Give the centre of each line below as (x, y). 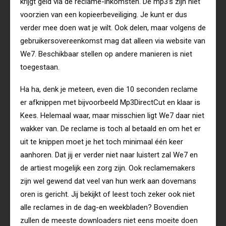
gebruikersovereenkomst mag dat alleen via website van (113, 41)
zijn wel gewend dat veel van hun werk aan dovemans (108, 181)
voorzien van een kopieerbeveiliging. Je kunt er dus (104, 15)
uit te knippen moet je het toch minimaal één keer (102, 142)
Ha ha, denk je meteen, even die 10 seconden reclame (109, 90)
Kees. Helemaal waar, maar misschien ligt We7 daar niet (112, 116)
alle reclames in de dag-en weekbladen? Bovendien (104, 208)
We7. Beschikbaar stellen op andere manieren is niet (106, 54)
